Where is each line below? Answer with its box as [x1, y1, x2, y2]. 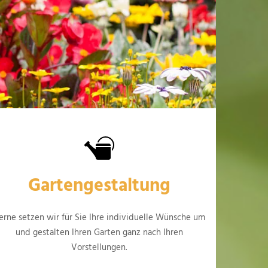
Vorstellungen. [71, 240, 127, 255]
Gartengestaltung [28, 172, 170, 201]
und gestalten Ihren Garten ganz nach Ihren [15, 226, 183, 240]
